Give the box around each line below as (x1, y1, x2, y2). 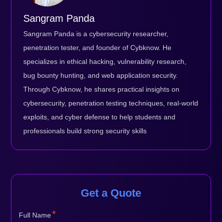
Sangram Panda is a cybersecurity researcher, (23, 29, 169, 38)
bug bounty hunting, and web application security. (23, 71, 178, 79)
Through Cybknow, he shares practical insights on (23, 85, 180, 93)
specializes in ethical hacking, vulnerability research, (23, 57, 187, 65)
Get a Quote (81, 186, 141, 199)
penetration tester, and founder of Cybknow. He (23, 43, 172, 52)
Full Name (19, 211, 52, 219)
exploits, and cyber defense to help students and (23, 112, 176, 121)
